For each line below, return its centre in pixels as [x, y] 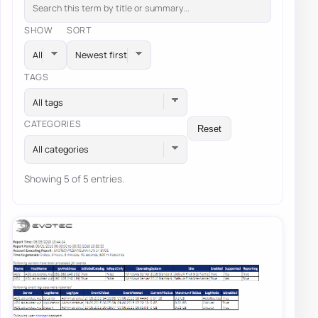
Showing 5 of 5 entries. [74, 179]
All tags [48, 102]
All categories [61, 150]
